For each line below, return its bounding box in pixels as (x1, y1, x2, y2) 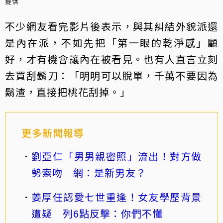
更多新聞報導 (21, 125, 84, 140)
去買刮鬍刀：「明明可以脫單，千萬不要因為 (5, 68, 218, 83)
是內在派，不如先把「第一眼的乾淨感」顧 (5, 35, 218, 50)
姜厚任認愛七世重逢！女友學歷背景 (31, 190, 202, 205)
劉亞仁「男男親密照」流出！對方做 (31, 149, 202, 164)
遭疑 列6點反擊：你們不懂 (31, 206, 163, 221)
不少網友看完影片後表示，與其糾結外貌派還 (5, 19, 218, 34)
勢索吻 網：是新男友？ (31, 165, 146, 180)
